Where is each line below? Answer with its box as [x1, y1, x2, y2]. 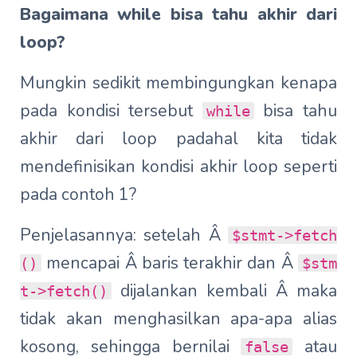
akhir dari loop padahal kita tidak [20, 127, 337, 150]
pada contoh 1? [20, 182, 136, 206]
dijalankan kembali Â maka [112, 279, 337, 302]
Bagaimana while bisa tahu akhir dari [20, 2, 337, 25]
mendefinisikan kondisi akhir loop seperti [20, 155, 337, 178]
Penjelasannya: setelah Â [20, 223, 228, 246]
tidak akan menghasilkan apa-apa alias [20, 307, 337, 330]
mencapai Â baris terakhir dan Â [41, 251, 298, 274]
